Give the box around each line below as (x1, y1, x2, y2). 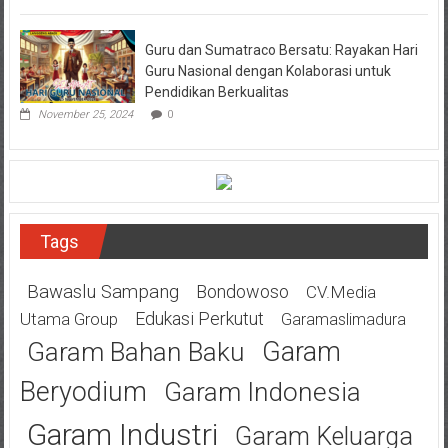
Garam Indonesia (163, 376, 361, 407)
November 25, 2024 (37, 107, 133, 121)
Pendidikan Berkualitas (144, 83, 289, 100)
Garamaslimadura (280, 309, 406, 329)
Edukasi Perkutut (134, 307, 264, 329)
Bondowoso (195, 280, 289, 302)
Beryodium (19, 375, 147, 408)
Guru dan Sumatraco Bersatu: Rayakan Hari (144, 41, 418, 58)
